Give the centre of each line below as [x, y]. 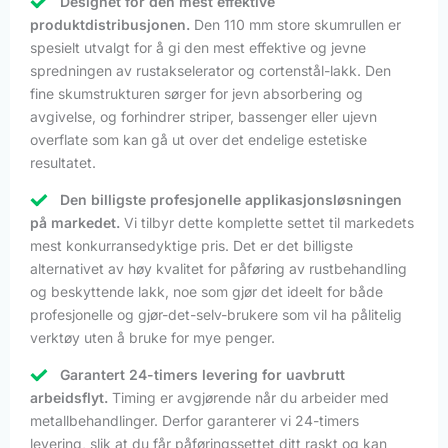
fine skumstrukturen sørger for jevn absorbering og [196, 93]
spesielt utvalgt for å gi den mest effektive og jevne [198, 47]
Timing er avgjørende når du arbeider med [248, 397]
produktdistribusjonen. [110, 24]
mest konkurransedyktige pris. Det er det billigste [191, 245]
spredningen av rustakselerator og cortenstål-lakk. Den [210, 70]
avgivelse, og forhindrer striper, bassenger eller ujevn [203, 116]
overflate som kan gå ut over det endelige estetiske [198, 139]
